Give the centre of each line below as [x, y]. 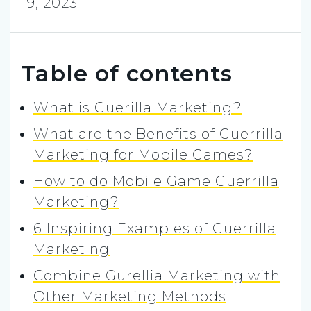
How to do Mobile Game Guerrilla [156, 181]
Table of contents [127, 73]
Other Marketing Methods [130, 296]
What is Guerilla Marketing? [138, 107]
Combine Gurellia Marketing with [157, 275]
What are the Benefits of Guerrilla [158, 134]
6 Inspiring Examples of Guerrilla [155, 228]
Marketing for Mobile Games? [143, 154]
